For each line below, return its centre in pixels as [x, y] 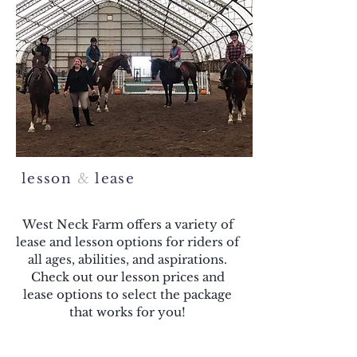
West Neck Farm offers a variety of [127, 224]
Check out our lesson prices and [127, 277]
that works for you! [127, 312]
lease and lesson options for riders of [127, 242]
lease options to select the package [127, 294]
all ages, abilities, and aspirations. [127, 259]
